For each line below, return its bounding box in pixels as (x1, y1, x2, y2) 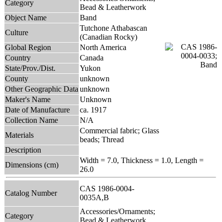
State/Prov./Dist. (5, 63, 55, 72)
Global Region (5, 43, 51, 52)
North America (80, 43, 126, 52)
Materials (5, 130, 34, 139)
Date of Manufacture (5, 105, 70, 114)
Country (5, 53, 31, 62)
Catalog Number (5, 188, 57, 197)
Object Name (5, 13, 47, 22)
